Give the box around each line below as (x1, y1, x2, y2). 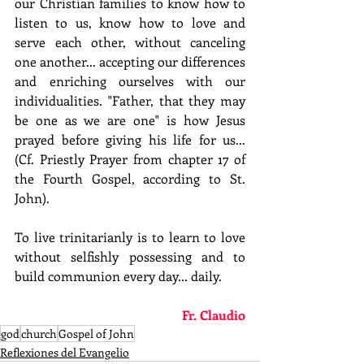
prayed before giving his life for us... (15, 131, 245, 149)
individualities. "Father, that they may (15, 92, 245, 110)
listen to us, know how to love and (15, 14, 245, 32)
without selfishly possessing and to (15, 248, 245, 266)
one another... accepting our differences (15, 53, 245, 71)
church (21, 326, 57, 342)
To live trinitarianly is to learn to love (15, 228, 245, 246)
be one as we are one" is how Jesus (15, 111, 245, 129)
